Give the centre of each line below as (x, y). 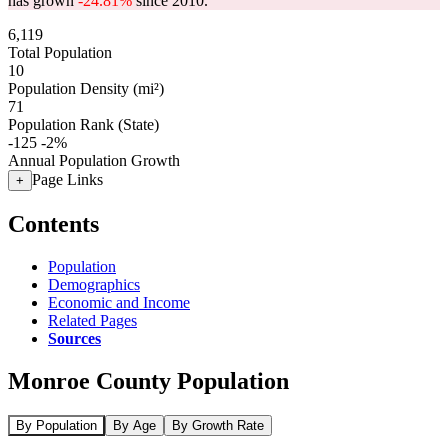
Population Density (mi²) (86, 88)
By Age (134, 425)
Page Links (67, 179)
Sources (74, 338)
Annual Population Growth (94, 160)
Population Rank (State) (83, 124)
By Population (56, 425)
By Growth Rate (218, 425)
